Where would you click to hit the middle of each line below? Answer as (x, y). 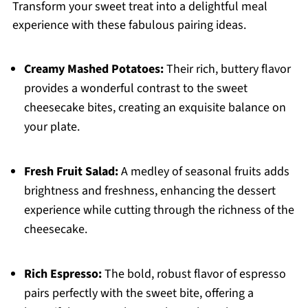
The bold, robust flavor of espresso (194, 274)
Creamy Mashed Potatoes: (93, 69)
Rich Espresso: (63, 274)
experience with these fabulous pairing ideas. (129, 25)
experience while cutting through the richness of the (159, 210)
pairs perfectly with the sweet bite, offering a (139, 294)
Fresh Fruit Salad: (71, 172)
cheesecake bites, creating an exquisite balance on (155, 108)
